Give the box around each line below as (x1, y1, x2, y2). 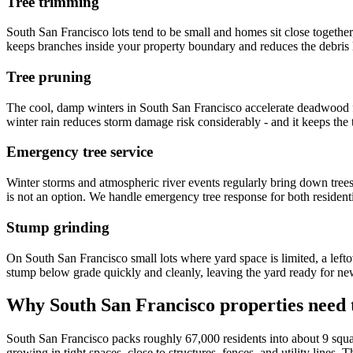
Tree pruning (6, 68, 91, 85)
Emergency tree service (6, 143, 153, 161)
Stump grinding (6, 218, 110, 236)
